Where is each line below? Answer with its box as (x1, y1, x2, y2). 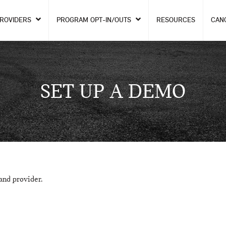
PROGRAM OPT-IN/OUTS (56, 15, 133, 24)
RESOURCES (156, 15, 195, 24)
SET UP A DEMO (40, 79, 186, 103)
